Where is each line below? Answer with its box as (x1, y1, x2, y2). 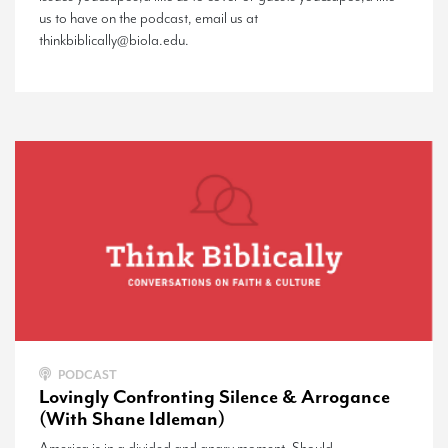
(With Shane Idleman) (39, 406, 225, 431)
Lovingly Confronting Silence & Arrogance (39, 384, 390, 409)
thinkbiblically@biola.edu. (39, 30, 195, 50)
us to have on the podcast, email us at (39, 8, 258, 28)
